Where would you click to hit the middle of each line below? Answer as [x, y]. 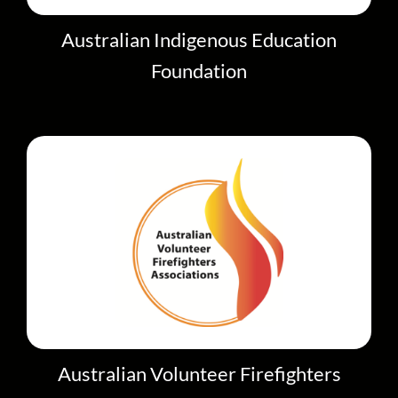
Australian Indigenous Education [199, 40]
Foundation [199, 71]
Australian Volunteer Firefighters [199, 374]
